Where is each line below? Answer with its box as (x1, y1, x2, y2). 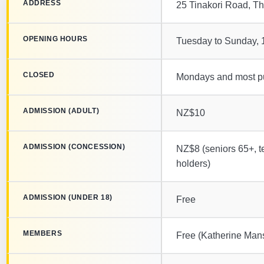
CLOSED (23, 70, 55, 79)
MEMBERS (23, 229, 62, 237)
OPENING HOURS (23, 34, 88, 43)
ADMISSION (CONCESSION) (23, 142, 126, 151)
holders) (176, 158, 210, 169)
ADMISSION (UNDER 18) (23, 193, 113, 202)
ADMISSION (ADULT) (23, 106, 100, 115)
